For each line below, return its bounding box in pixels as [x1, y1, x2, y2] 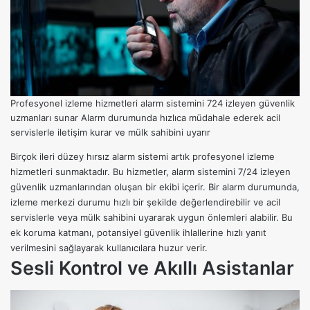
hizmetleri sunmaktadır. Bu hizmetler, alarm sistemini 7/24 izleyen [10, 166, 291, 178]
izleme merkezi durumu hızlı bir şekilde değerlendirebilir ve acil [10, 197, 280, 208]
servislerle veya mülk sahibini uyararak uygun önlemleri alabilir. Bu [10, 212, 293, 224]
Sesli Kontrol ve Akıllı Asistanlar [10, 257, 294, 280]
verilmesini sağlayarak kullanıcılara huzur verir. [10, 242, 208, 254]
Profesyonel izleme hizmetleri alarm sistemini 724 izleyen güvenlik [10, 98, 295, 109]
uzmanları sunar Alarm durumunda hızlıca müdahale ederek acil [10, 112, 280, 124]
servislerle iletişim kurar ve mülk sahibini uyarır [10, 127, 210, 138]
